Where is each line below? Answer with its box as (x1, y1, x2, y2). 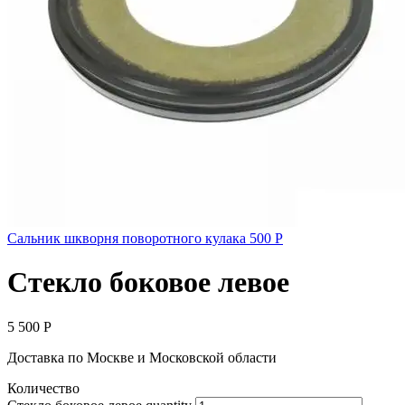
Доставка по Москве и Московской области (7, 349, 277, 365)
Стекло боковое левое (7, 266, 289, 299)
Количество (7, 380, 80, 396)
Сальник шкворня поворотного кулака (7, 231, 246, 246)
